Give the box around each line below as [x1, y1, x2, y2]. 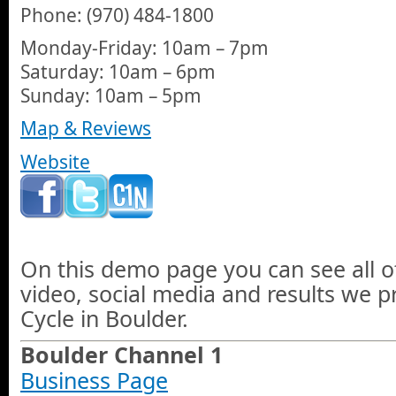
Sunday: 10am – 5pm [20, 82, 202, 108]
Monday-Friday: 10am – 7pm [20, 34, 269, 60]
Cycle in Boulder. [20, 303, 188, 334]
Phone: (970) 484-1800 [20, 2, 214, 27]
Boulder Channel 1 [20, 339, 223, 370]
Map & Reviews [20, 116, 151, 141]
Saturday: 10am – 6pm [20, 58, 216, 84]
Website [20, 148, 90, 174]
